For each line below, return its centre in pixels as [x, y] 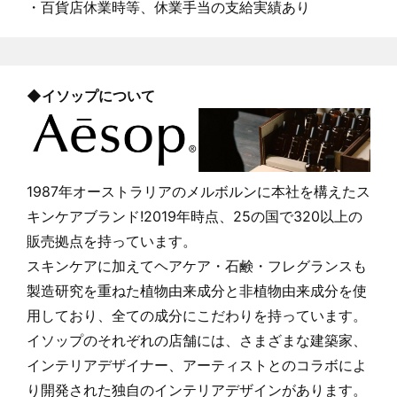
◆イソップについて [91, 96]
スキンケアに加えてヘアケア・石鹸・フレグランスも [197, 266]
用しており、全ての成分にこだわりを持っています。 [197, 316]
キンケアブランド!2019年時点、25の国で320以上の [195, 217]
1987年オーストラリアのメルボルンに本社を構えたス [198, 192]
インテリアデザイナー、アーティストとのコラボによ [197, 366]
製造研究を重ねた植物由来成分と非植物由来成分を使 [197, 291]
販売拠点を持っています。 [112, 241]
